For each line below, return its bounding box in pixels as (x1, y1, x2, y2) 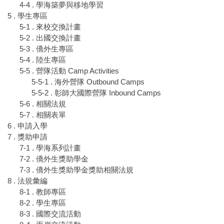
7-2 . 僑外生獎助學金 (19, 154, 88, 163)
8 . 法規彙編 (7, 176, 47, 185)
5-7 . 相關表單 (19, 110, 66, 119)
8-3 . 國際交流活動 (19, 209, 81, 218)
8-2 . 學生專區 (19, 198, 66, 207)
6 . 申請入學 (7, 121, 47, 130)
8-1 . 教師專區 (19, 187, 66, 196)
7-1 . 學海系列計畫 (19, 143, 81, 152)
